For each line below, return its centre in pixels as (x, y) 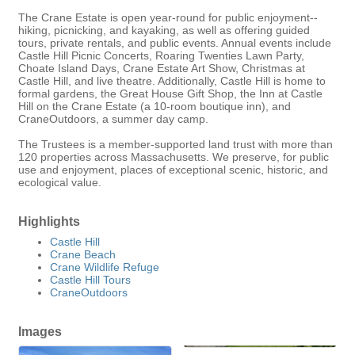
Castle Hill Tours (90, 280)
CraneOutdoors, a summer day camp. (113, 119)
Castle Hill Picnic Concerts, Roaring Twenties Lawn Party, (161, 56)
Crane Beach (83, 255)
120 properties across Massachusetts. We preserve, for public (174, 157)
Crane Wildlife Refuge (105, 267)
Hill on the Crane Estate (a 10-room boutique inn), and (155, 107)
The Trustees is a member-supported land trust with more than (176, 145)
